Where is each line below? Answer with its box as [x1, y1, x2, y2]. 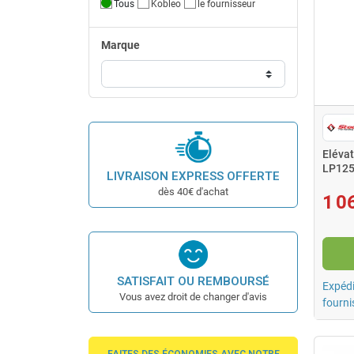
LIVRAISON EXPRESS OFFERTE [107, 168, 280, 183]
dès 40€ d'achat [158, 185, 228, 198]
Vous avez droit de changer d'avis [119, 291, 267, 303]
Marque [101, 39, 140, 51]
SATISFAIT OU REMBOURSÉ [117, 274, 269, 289]
